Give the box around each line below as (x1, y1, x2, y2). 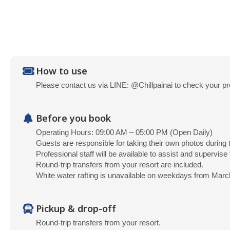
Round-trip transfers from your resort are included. (36, 160, 203, 169)
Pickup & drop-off (36, 202, 116, 216)
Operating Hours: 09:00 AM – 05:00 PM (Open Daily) (36, 128, 213, 137)
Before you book (36, 112, 111, 126)
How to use (36, 65, 87, 79)
